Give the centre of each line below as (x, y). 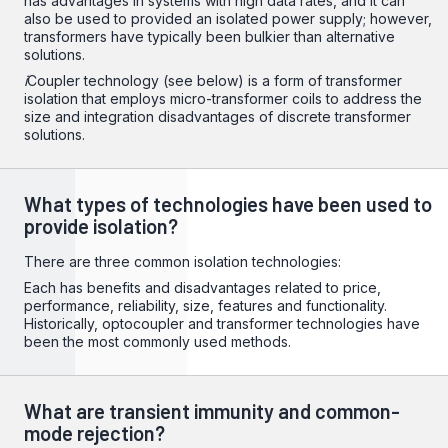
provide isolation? (101, 226)
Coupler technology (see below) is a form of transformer (214, 80)
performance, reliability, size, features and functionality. (205, 305)
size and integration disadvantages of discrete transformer (217, 116)
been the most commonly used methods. (157, 341)
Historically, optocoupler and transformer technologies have (222, 323)
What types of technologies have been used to (228, 204)
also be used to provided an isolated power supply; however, (228, 18)
